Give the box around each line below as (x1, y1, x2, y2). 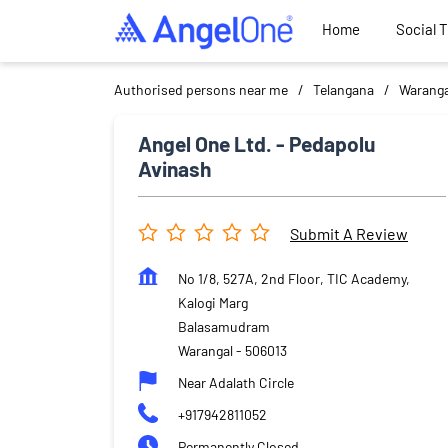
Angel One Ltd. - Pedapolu (138, 130, 375, 156)
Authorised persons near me (114, 80, 288, 98)
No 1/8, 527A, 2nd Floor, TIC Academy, (178, 269, 410, 287)
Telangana (313, 80, 374, 98)
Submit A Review (290, 224, 408, 244)
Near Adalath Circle (178, 373, 294, 391)
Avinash (138, 155, 211, 181)
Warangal (178, 341, 233, 359)
